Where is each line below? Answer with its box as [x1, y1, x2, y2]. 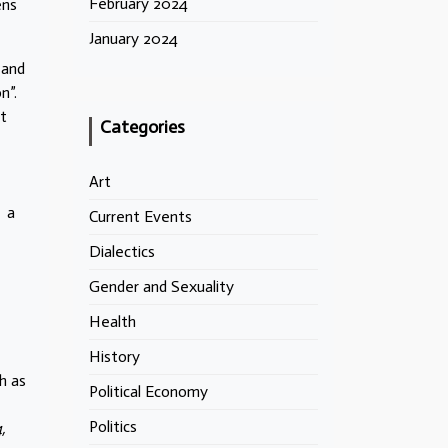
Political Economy [89, 382, 208, 401]
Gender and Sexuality [89, 277, 234, 296]
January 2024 [89, 29, 178, 48]
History [89, 347, 140, 366]
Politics [89, 417, 137, 436]
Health [89, 312, 136, 331]
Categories [100, 116, 185, 138]
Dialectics [89, 242, 155, 261]
